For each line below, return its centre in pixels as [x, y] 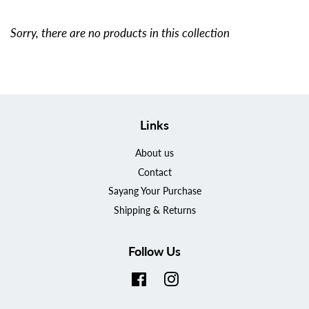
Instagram [199, 279]
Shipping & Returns [154, 210]
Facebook [167, 279]
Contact [154, 172]
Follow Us [154, 251]
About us [154, 153]
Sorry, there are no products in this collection [120, 33]
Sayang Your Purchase [154, 191]
